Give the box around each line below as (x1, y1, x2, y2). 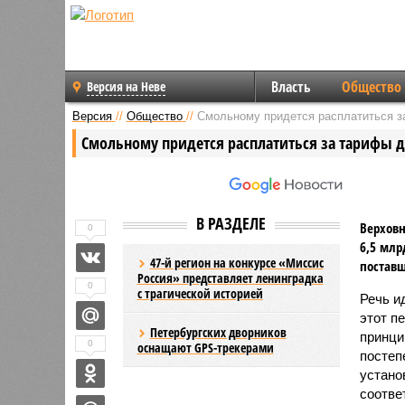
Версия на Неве (87, 78, 165, 95)
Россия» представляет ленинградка (137, 268, 324, 287)
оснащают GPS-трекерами (137, 338, 274, 356)
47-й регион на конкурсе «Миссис (149, 253, 324, 271)
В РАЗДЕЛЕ (196, 212, 266, 234)
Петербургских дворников (149, 323, 287, 341)
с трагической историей (137, 284, 263, 302)
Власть (270, 77, 311, 97)
